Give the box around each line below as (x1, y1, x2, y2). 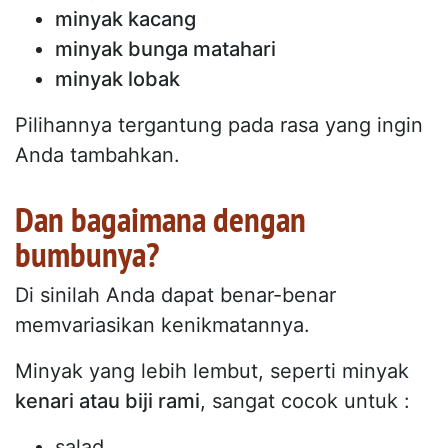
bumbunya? (15, 230, 159, 277)
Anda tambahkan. (15, 142, 180, 167)
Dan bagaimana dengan (15, 195, 306, 242)
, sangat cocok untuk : (200, 388, 410, 413)
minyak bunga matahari (55, 36, 276, 61)
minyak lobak (55, 66, 180, 91)
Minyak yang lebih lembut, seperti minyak (15, 358, 409, 383)
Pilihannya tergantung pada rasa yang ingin (15, 112, 423, 137)
